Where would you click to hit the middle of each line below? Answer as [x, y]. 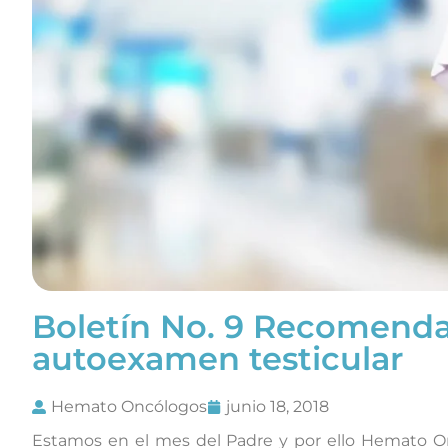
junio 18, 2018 [277, 407]
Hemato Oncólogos [129, 407]
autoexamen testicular [217, 359]
